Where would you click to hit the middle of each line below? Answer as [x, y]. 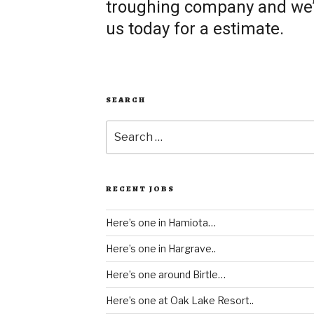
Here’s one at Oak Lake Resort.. [179, 301]
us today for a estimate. [194, 29]
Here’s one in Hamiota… [161, 223]
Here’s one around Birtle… [165, 275]
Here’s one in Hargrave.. [161, 249]
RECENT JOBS [140, 189]
